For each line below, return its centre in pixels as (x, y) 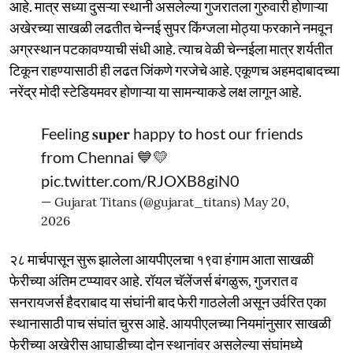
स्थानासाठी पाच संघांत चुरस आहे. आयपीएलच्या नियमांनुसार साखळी (170, 323)
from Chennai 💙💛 (105, 156)
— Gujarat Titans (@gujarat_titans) (142, 201)
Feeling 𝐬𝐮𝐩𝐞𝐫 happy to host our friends (172, 133)
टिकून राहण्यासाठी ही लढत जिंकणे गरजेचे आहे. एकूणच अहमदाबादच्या (175, 70)
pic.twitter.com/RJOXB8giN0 (140, 180)
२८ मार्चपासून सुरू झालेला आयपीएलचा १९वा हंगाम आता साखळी (162, 259)
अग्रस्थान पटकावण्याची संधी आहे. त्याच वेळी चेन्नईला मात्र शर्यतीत (171, 48)
